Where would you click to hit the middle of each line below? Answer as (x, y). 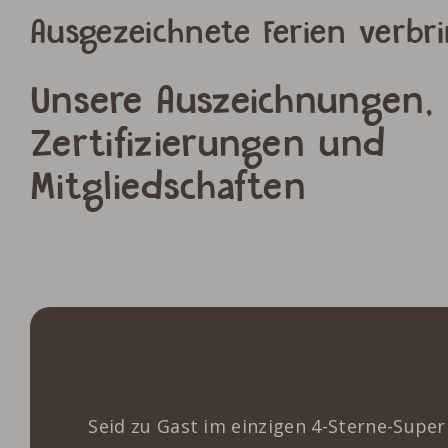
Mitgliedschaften (168, 188)
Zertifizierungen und (208, 145)
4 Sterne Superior (282, 375)
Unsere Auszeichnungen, (232, 102)
